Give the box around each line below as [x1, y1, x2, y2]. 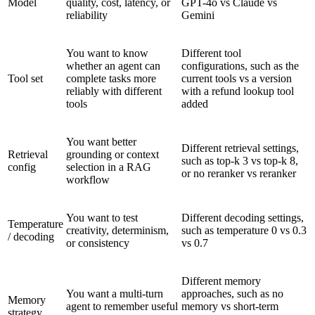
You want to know [66, 46, 148, 59]
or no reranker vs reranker [181, 167, 296, 179]
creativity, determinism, [66, 224, 169, 236]
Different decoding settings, [181, 211, 304, 224]
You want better [66, 135, 136, 148]
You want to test [66, 211, 138, 224]
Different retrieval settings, [181, 141, 299, 154]
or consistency [66, 236, 129, 249]
